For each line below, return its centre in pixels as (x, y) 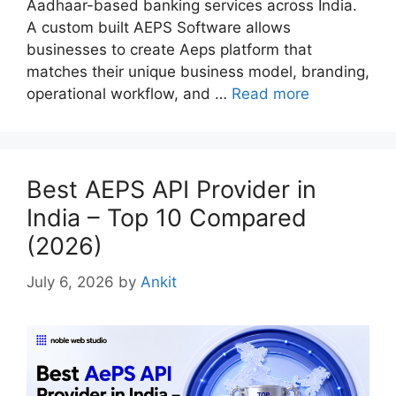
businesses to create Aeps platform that (169, 50)
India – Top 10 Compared (167, 218)
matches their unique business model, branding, (198, 72)
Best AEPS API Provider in (171, 190)
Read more (270, 94)
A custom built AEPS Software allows (159, 28)
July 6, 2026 (70, 282)
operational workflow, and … (129, 94)
